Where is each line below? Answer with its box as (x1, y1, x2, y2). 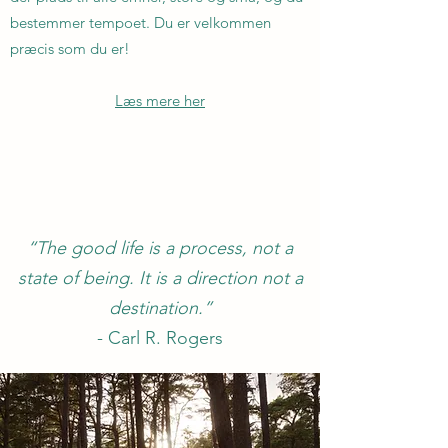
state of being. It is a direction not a (17, 267, 303, 289)
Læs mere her (115, 91, 205, 110)
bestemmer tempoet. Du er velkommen (10, 13, 271, 32)
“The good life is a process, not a (27, 237, 293, 259)
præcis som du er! (10, 39, 130, 58)
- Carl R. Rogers (97, 327, 223, 349)
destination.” (108, 297, 212, 319)
